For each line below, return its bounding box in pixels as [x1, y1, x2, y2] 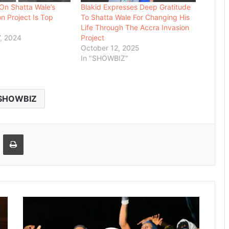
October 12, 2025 [81, 43, 140, 53]
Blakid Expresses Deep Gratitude [81, 3, 191, 12]
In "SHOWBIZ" [81, 54, 129, 63]
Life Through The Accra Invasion [81, 23, 190, 32]
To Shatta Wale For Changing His [81, 13, 190, 22]
